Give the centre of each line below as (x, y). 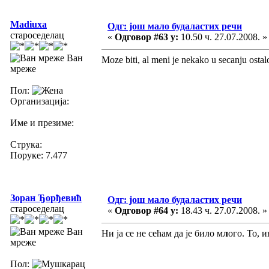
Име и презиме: (42, 122)
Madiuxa (29, 24)
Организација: (40, 101)
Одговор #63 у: (147, 37)
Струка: (26, 144)
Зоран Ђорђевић (46, 198)
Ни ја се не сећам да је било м (162, 233)
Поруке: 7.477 (39, 155)
